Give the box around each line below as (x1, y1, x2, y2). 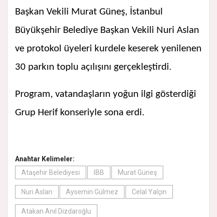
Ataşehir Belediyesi (21, 169, 80, 177)
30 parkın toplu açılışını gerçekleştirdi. (15, 62, 171, 73)
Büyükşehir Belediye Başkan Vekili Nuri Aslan (15, 25, 199, 36)
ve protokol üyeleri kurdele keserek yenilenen (15, 44, 201, 54)
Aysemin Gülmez (66, 188, 118, 196)
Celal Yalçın (132, 188, 167, 196)
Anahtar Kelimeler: (15, 155, 75, 163)
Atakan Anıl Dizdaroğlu (21, 207, 91, 216)
